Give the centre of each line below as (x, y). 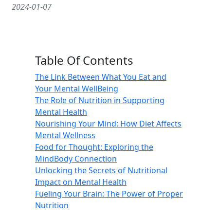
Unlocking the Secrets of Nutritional (101, 170)
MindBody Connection (76, 159)
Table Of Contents (84, 60)
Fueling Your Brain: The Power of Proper (109, 194)
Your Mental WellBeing (77, 89)
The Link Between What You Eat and (101, 77)
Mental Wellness (65, 135)
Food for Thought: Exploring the (94, 147)
